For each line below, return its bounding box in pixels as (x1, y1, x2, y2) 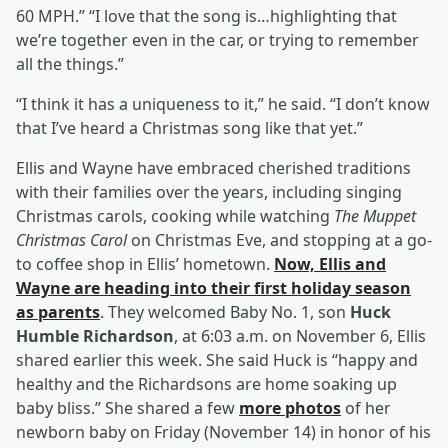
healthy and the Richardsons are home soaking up (16, 373, 397, 396)
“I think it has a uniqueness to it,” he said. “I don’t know (16, 93, 430, 116)
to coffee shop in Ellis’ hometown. (16, 253, 274, 276)
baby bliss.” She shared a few (16, 397, 239, 420)
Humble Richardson (16, 325, 174, 348)
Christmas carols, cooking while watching (16, 205, 334, 228)
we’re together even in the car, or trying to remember (16, 29, 419, 52)
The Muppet (334, 205, 416, 228)
